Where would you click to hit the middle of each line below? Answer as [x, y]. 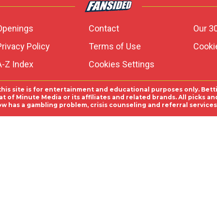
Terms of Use [115, 46]
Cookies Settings [121, 64]
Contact [104, 28]
